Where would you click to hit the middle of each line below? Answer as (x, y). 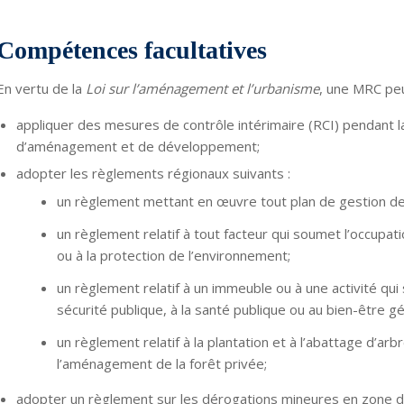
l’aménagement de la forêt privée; (161, 363)
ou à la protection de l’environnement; (173, 255)
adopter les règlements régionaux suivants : (153, 173)
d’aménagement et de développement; (138, 146)
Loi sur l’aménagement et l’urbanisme (202, 89)
